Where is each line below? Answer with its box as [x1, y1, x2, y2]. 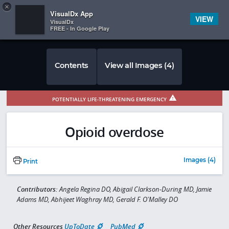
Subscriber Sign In [175, 7, 219, 14]
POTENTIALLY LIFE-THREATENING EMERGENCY [52, 95, 167, 103]
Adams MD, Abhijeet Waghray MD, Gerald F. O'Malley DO [16, 195, 178, 204]
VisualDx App [50, 9, 93, 18]
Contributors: [16, 185, 59, 194]
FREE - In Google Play [50, 25, 109, 32]
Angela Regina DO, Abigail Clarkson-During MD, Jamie [59, 185, 212, 194]
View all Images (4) [105, 60, 174, 70]
